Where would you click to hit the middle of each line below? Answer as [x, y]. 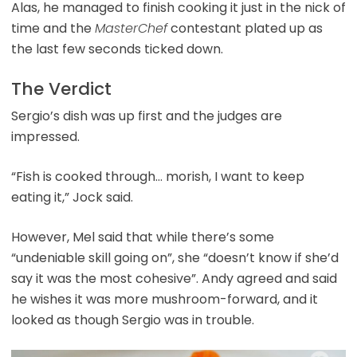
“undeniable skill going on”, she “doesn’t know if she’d [175, 257]
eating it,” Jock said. [72, 197]
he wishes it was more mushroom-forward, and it [164, 299]
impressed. [45, 136]
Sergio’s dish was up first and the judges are [146, 116]
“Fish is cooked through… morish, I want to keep [157, 176]
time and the [53, 28]
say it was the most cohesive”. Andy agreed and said [174, 278]
